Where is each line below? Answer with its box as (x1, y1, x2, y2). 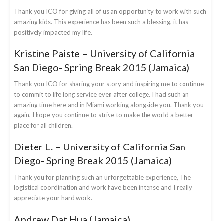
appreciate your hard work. (14, 193, 92, 202)
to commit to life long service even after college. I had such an (14, 90, 189, 98)
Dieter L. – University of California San (14, 140, 185, 152)
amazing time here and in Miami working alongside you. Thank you (14, 100, 204, 109)
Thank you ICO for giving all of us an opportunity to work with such (14, 7, 206, 15)
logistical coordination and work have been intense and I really (14, 183, 192, 191)
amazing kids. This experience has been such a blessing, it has (14, 17, 188, 26)
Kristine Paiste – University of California (14, 47, 195, 59)
